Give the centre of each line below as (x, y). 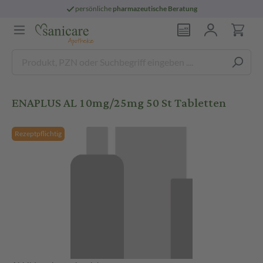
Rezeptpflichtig (38, 134)
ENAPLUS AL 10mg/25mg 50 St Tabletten (119, 103)
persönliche (94, 9)
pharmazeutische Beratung (155, 9)
